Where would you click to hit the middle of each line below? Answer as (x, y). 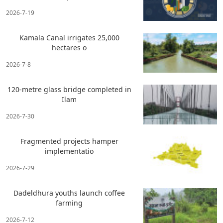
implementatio (69, 151)
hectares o (69, 48)
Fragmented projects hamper (69, 141)
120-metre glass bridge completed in (69, 90)
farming (69, 203)
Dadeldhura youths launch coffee (69, 193)
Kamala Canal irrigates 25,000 (69, 38)
